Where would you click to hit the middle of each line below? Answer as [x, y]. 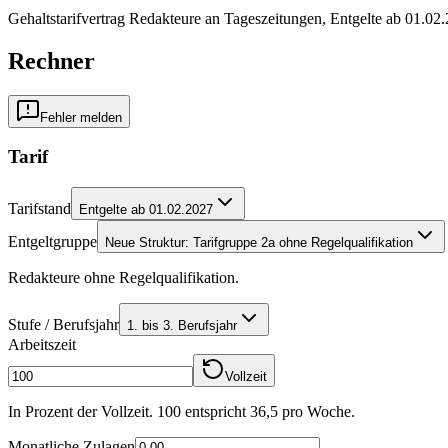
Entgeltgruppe [52, 242]
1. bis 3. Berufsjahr [182, 326]
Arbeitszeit [42, 345]
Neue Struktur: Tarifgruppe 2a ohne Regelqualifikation [259, 243]
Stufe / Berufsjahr [63, 325]
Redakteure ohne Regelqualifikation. [123, 278]
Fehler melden [81, 117]
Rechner [51, 60]
